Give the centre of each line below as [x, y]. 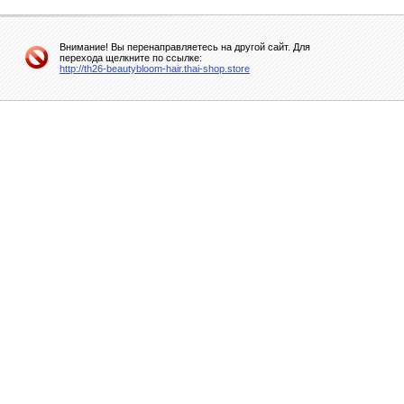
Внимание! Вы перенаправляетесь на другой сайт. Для [185, 47]
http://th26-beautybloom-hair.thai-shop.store [155, 69]
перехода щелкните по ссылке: [131, 58]
